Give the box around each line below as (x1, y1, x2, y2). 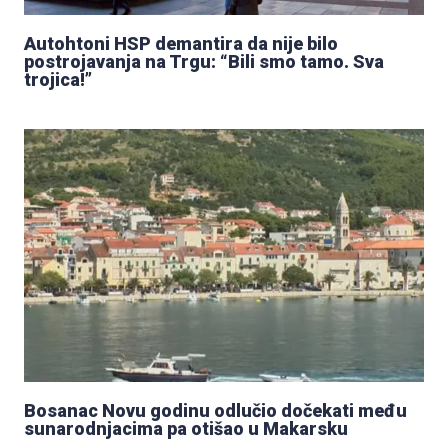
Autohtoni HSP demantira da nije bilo (24, 32, 338, 54)
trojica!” (24, 68, 92, 90)
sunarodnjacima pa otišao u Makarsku (24, 417, 348, 439)
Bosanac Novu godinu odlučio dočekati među (24, 399, 407, 421)
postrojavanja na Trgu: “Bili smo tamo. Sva (24, 50, 384, 72)
